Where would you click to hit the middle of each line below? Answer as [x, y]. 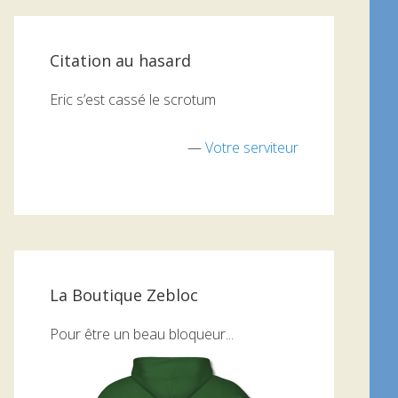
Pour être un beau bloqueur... [142, 334]
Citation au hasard [120, 61]
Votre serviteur [252, 148]
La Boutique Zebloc [124, 295]
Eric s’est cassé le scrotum [133, 100]
